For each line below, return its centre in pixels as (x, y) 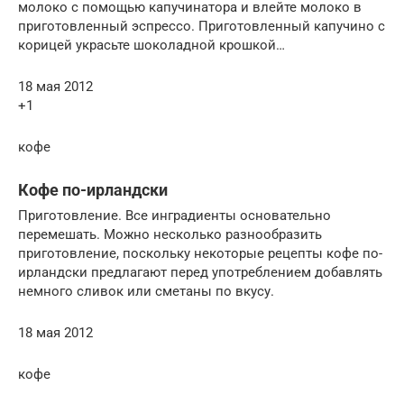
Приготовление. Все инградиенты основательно (174, 215)
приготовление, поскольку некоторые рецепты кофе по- (200, 253)
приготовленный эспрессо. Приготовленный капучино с (202, 26)
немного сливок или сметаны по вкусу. (146, 291)
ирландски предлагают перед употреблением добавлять (200, 272)
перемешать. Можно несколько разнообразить (170, 234)
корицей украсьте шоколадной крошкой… (151, 45)
